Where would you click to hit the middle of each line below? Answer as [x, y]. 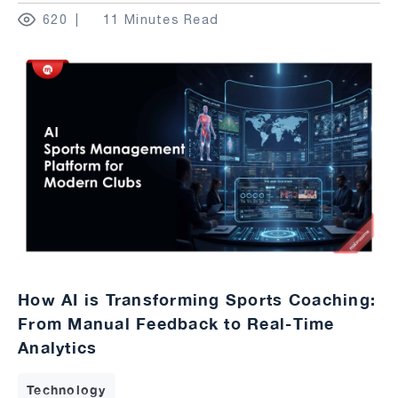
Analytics [58, 347]
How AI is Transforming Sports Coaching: [197, 299]
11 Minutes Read [161, 20]
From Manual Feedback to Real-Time [176, 323]
